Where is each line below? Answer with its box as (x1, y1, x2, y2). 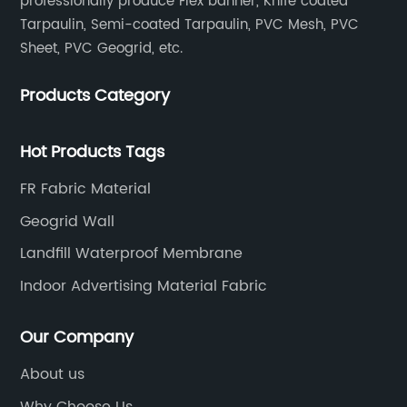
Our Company (20, 324, 134, 352)
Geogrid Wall (20, 209, 115, 233)
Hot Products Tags (20, 139, 165, 166)
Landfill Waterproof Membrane (20, 242, 243, 266)
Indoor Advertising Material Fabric (20, 273, 268, 298)
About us (20, 362, 85, 387)
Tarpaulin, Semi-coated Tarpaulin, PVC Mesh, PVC (20, 14, 360, 37)
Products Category (20, 83, 171, 110)
